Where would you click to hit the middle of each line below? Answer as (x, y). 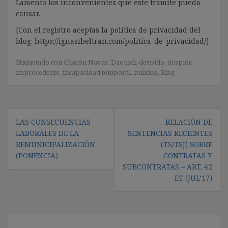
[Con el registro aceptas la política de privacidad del (108, 30)
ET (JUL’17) (193, 178)
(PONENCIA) (37, 155)
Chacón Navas (86, 62)
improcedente (38, 72)
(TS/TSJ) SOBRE (187, 144)
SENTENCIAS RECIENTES (170, 133)
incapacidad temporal (97, 72)
